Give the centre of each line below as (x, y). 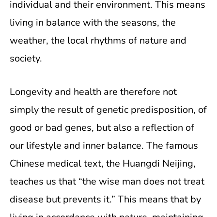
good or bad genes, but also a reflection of (102, 128)
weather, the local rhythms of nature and (98, 40)
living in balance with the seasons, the (93, 23)
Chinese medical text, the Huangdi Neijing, (103, 163)
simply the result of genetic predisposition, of (108, 110)
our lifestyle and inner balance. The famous (104, 146)
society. (26, 58)
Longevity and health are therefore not (93, 92)
